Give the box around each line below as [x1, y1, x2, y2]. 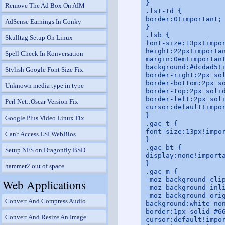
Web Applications [3, 177, 86, 192]
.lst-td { [146, 7, 182, 15]
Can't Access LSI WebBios [5, 130, 76, 138]
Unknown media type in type [5, 82, 84, 89]
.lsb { [146, 31, 170, 39]
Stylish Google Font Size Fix [5, 66, 83, 73]
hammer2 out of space [5, 162, 64, 170]
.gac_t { [146, 120, 178, 128]
